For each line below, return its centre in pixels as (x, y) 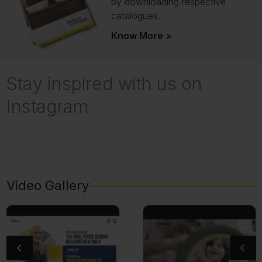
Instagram (47, 106)
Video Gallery (47, 186)
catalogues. (135, 15)
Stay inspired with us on (104, 83)
